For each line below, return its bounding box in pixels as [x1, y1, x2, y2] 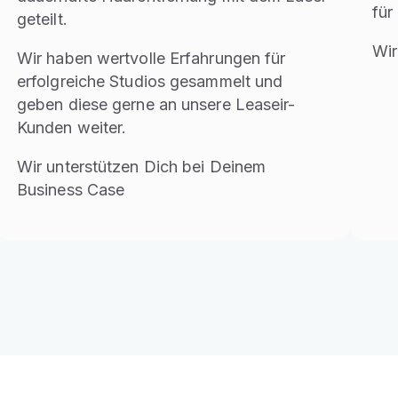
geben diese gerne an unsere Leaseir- [16, 94, 296, 114]
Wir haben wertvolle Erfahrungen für [16, 48, 286, 68]
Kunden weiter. [16, 117, 127, 137]
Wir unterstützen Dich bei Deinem [16, 156, 267, 176]
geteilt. [16, 9, 68, 28]
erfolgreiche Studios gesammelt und [16, 71, 283, 91]
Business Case [16, 179, 125, 199]
